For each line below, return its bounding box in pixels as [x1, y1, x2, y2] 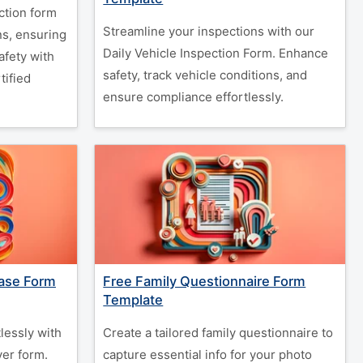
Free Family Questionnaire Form [103, 273, 306, 289]
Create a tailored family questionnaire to [103, 325, 334, 340]
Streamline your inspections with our [103, 23, 315, 39]
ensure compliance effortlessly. [103, 89, 284, 105]
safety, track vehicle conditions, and [103, 67, 308, 83]
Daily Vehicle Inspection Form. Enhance [103, 45, 329, 61]
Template [103, 292, 164, 308]
